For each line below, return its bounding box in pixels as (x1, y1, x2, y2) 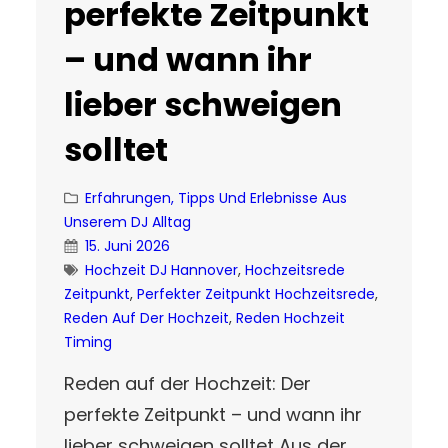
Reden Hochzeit (236, 307, 345, 328)
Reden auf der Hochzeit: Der (64, 370, 311, 396)
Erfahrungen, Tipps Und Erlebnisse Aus (85, 187, 347, 208)
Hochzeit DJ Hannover (85, 259, 238, 280)
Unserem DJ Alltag (64, 211, 191, 232)
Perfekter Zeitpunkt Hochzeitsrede (137, 283, 375, 304)
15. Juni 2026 (85, 235, 170, 256)
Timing (64, 331, 112, 352)
